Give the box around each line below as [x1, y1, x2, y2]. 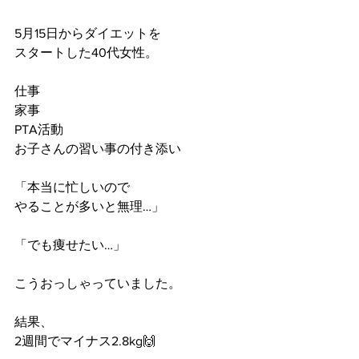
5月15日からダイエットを [14, 26, 161, 41]
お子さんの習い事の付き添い [14, 142, 181, 156]
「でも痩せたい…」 [14, 238, 126, 252]
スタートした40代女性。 [14, 46, 158, 60]
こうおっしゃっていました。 [14, 276, 181, 291]
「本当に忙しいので [14, 180, 130, 195]
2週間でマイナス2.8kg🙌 [14, 334, 155, 349]
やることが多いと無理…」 [14, 200, 164, 214]
